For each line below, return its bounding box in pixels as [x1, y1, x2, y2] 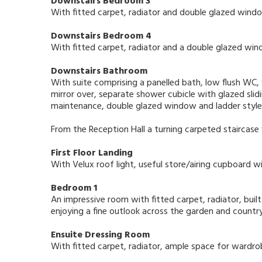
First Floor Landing [51, 146, 133, 161]
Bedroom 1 [51, 181, 97, 196]
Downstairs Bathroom [51, 64, 147, 80]
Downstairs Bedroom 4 [51, 29, 151, 44]
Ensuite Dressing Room [51, 227, 150, 243]
